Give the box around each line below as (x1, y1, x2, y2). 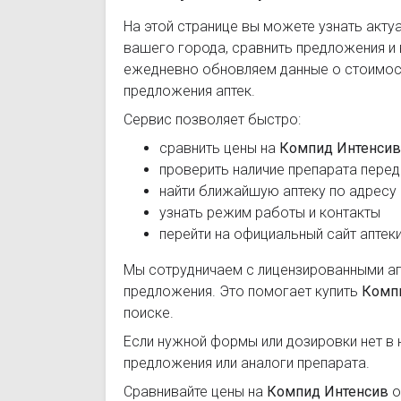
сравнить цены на (159, 140, 279, 157)
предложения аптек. (124, 82, 255, 99)
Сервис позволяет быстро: (124, 111, 301, 128)
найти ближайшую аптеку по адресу (159, 183, 397, 200)
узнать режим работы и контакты (159, 204, 380, 221)
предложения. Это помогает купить (124, 283, 362, 300)
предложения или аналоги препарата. (124, 354, 370, 371)
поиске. (124, 304, 174, 321)
